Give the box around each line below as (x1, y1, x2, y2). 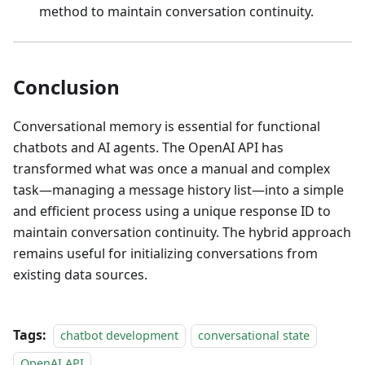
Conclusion (13, 73, 120, 100)
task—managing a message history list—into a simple (13, 180, 344, 199)
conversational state (198, 327, 310, 343)
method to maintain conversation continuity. (39, 2, 314, 20)
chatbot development (60, 327, 178, 343)
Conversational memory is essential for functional (13, 117, 320, 135)
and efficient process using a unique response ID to (13, 201, 331, 220)
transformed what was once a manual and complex (13, 159, 330, 178)
